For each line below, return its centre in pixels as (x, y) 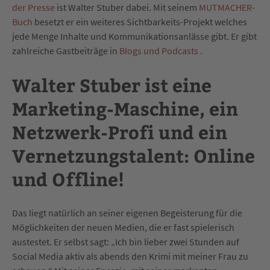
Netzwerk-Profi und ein (120, 132)
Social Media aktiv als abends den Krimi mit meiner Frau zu (130, 256)
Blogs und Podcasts (159, 51)
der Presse (33, 8)
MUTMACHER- (227, 8)
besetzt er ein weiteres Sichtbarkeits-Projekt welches (140, 22)
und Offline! (68, 179)
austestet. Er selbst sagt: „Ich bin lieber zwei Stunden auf (126, 242)
